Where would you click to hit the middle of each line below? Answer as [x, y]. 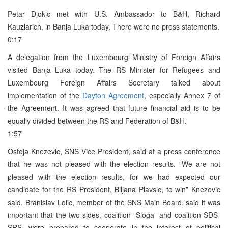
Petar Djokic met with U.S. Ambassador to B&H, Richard [114, 13]
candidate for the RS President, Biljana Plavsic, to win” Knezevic [114, 189]
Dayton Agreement [113, 95]
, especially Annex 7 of [182, 95]
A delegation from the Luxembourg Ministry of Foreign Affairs [114, 57]
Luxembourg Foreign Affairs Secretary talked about [114, 82]
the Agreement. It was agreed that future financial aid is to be [114, 108]
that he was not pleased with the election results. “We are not [114, 164]
